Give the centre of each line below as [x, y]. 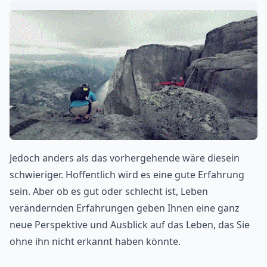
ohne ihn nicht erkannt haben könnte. [95, 242]
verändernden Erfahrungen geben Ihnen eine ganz [125, 208]
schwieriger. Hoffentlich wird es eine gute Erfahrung [127, 175]
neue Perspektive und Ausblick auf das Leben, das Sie [130, 225]
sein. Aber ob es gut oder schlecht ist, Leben [109, 192]
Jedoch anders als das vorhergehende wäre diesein [125, 158]
